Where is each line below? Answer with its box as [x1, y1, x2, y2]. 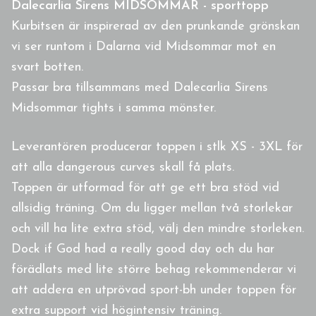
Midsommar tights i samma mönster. [11, 102, 216, 116]
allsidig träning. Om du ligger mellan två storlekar [11, 202, 293, 216]
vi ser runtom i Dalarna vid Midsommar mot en [11, 40, 276, 54]
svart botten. [11, 61, 83, 75]
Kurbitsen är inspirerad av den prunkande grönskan [11, 20, 300, 34]
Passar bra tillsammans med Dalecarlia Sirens [11, 81, 268, 95]
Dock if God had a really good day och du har [11, 243, 274, 257]
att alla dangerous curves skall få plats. [11, 161, 234, 175]
